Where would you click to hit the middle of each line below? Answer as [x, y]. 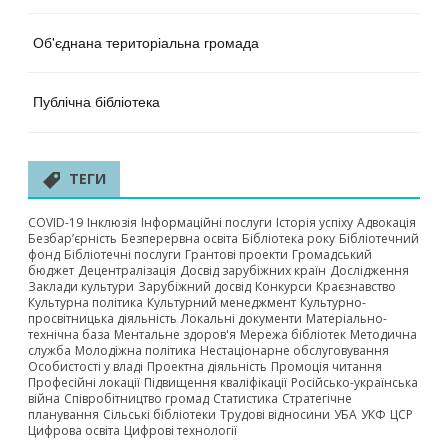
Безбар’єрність [72, 238]
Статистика [245, 398]
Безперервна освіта [179, 238]
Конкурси [283, 286]
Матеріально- [346, 318]
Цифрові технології [180, 430]
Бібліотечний [379, 238]
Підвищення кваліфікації [215, 382]
